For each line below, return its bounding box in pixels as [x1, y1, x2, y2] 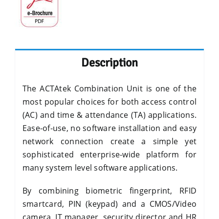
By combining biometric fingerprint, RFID [22, 185, 197, 196]
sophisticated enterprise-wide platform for [22, 149, 197, 160]
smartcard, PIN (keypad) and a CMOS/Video [22, 198, 197, 209]
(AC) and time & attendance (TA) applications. [22, 109, 197, 120]
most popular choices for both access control [22, 96, 197, 107]
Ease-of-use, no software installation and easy [22, 123, 197, 133]
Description [81, 55, 138, 70]
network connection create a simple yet [22, 136, 197, 147]
